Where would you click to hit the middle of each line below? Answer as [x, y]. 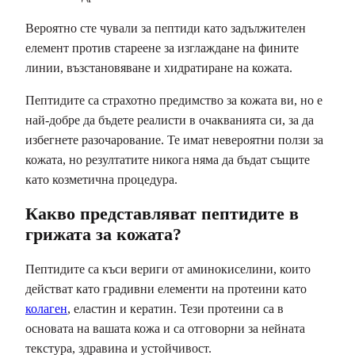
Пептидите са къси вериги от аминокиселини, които [168, 269]
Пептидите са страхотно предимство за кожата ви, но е [174, 100]
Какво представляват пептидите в [162, 213]
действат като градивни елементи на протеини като [166, 289]
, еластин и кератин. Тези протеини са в [176, 309]
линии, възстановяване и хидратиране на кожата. [159, 67]
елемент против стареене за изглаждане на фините [162, 48]
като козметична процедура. [101, 179]
